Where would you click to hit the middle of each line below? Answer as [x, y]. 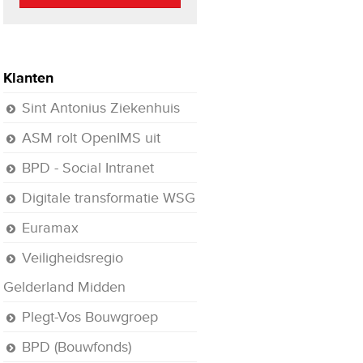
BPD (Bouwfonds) [77, 346]
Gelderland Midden [65, 286]
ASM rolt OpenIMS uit [92, 137]
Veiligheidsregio [73, 257]
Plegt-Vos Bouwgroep [90, 316]
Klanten [29, 77]
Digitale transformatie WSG [109, 197]
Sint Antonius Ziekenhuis [101, 107]
